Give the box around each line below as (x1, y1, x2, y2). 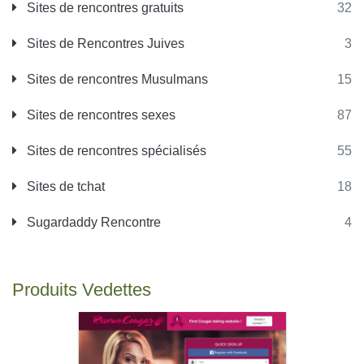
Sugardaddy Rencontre (24, 215, 161, 229)
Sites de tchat (24, 180, 105, 193)
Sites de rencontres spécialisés (24, 144, 206, 158)
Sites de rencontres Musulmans (24, 72, 208, 86)
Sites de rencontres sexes (24, 108, 175, 122)
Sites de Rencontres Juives (24, 37, 184, 50)
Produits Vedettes (12, 279, 151, 300)
